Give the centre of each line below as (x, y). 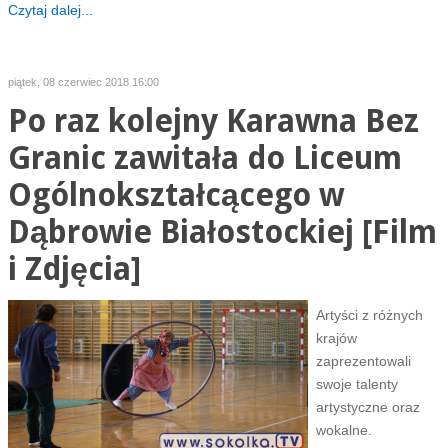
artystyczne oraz (367, 407)
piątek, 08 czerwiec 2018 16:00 (83, 82)
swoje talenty (356, 384)
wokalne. (343, 430)
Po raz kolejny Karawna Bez (213, 121)
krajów (336, 338)
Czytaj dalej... (50, 10)
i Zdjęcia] (74, 269)
